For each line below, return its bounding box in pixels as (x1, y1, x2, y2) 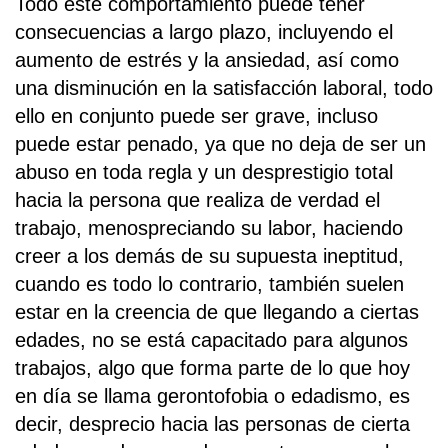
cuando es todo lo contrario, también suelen (15, 272, 404, 295)
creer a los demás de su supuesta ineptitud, (15, 244, 404, 267)
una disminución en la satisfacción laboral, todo (15, 76, 433, 99)
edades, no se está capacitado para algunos (15, 328, 408, 351)
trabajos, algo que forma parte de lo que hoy (15, 356, 410, 379)
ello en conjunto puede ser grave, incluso (15, 104, 378, 127)
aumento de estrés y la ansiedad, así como (15, 48, 399, 71)
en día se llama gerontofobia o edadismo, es (15, 384, 410, 407)
